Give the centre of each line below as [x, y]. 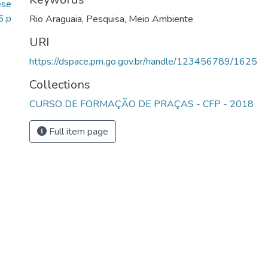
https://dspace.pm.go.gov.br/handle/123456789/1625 [143, 62]
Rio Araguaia [56, 19]
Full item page [77, 132]
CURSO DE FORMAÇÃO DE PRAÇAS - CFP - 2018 [141, 104]
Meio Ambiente [161, 19]
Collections [60, 85]
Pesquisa [105, 19]
